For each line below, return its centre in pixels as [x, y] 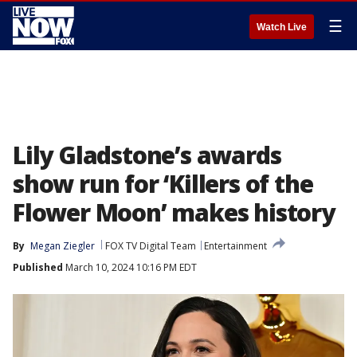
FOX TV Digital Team [151, 246]
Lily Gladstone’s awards [147, 155]
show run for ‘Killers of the [163, 184]
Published [38, 267]
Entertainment [235, 246]
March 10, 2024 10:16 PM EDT [130, 267]
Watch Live [282, 27]
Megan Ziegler [63, 246]
